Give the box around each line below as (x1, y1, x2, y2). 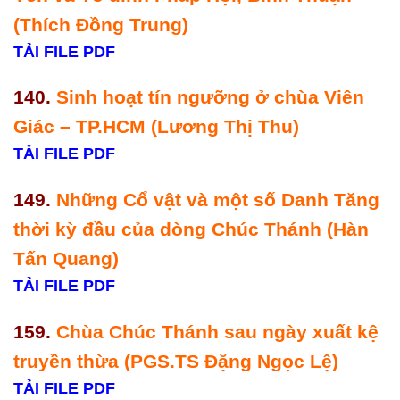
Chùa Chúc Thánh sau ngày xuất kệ (56, 321, 379, 343)
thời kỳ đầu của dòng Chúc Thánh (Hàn (13, 219, 369, 240)
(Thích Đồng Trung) (13, 13, 194, 35)
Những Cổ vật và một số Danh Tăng (56, 189, 379, 211)
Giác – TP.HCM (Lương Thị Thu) (13, 116, 304, 137)
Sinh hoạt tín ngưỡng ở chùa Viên (56, 87, 364, 108)
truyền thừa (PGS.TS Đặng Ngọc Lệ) (13, 351, 344, 372)
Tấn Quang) (13, 248, 124, 270)
